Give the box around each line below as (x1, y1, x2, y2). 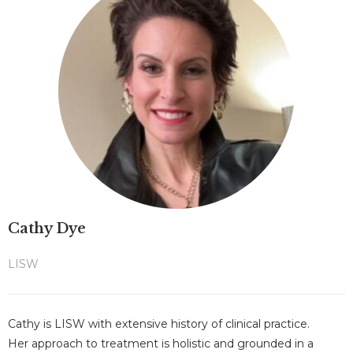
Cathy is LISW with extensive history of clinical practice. (8, 317, 313, 331)
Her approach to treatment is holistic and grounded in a (8, 336, 314, 351)
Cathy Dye (8, 220, 86, 237)
